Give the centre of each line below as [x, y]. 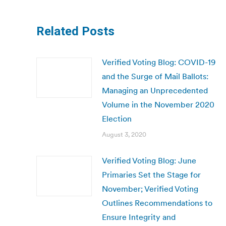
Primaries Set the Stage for [151, 175]
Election [117, 119]
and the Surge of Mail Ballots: [155, 76]
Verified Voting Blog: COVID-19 [159, 62]
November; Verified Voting [150, 189]
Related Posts [75, 31]
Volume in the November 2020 [158, 104]
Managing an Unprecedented [155, 90]
